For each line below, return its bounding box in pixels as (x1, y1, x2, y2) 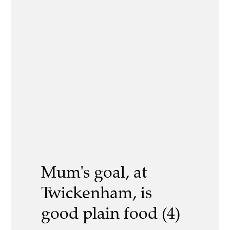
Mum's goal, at (41, 162, 147, 183)
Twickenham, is (41, 182, 152, 203)
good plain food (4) (41, 203, 180, 224)
